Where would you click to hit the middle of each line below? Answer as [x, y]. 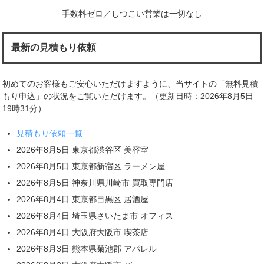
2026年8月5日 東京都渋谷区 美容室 [83, 150]
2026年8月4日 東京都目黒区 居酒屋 [83, 199]
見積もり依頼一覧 [50, 133]
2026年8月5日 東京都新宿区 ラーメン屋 [91, 166]
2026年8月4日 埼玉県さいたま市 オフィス [95, 216]
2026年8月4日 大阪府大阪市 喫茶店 [83, 232]
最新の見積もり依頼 [54, 48]
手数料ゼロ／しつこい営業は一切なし [132, 13]
